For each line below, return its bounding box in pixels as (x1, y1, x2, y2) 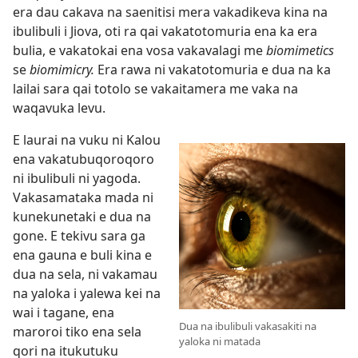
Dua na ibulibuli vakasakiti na (179, 319, 316, 334)
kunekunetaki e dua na (13, 208, 151, 226)
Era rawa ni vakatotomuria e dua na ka (94, 61, 331, 79)
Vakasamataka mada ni (13, 189, 153, 207)
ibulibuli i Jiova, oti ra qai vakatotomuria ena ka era (13, 22, 317, 41)
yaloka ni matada (179, 334, 261, 349)
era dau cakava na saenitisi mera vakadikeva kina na (13, 3, 328, 22)
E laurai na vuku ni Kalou (13, 131, 161, 149)
